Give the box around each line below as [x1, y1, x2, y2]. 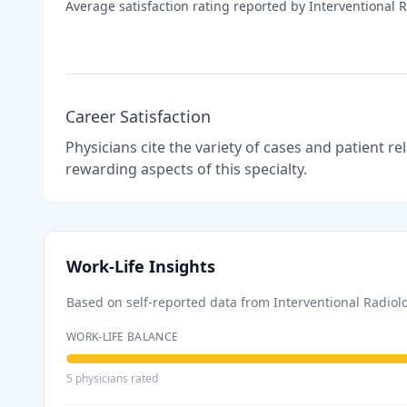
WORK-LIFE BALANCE [66, 329, 179, 344]
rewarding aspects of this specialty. [65, 159, 307, 179]
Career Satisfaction [65, 105, 211, 127]
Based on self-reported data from [66, 293, 273, 311]
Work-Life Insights [66, 255, 215, 277]
